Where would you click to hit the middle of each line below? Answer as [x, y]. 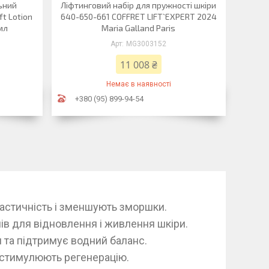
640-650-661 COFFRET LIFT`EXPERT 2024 [138, 17]
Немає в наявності [138, 84]
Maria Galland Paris [139, 28]
